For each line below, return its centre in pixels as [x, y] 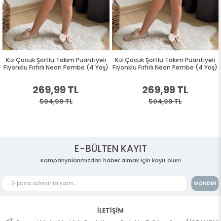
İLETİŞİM [110, 210]
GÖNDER [205, 183]
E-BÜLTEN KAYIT [110, 148]
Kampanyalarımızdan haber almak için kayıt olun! [110, 160]
